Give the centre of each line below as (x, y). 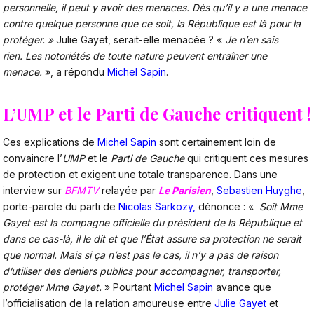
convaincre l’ (33, 158)
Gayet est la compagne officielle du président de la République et (152, 223)
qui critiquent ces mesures (246, 158)
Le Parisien (185, 191)
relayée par (129, 191)
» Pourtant (129, 287)
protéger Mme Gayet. (54, 287)
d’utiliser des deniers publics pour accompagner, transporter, (142, 271)
